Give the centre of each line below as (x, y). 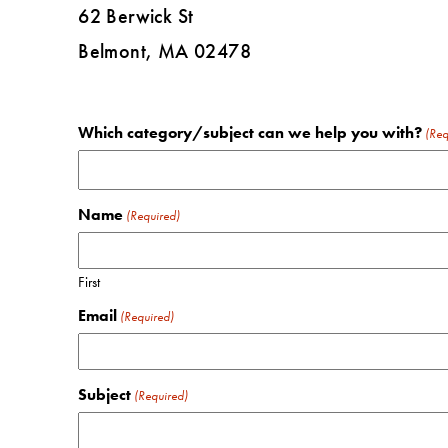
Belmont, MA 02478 (164, 51)
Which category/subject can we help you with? (250, 133)
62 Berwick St (136, 16)
